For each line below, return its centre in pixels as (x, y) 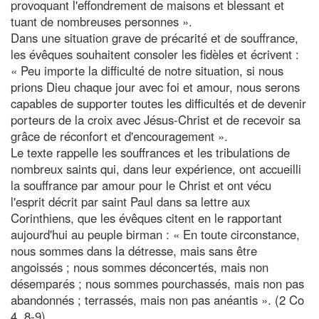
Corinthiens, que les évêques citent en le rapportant (146, 218)
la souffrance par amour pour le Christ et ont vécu (141, 185)
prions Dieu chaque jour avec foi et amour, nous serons (155, 87)
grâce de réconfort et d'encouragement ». (119, 136)
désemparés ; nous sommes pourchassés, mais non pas (157, 283)
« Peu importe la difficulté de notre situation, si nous (147, 70)
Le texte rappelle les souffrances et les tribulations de (150, 152)
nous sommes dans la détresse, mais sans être (134, 250)
